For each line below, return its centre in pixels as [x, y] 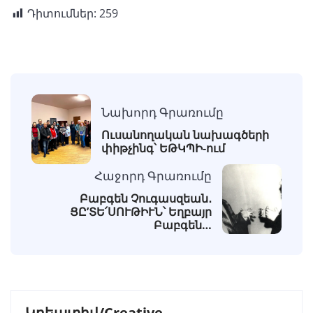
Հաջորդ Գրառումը [153, 175]
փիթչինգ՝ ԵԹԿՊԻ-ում [163, 148]
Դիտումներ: [62, 14]
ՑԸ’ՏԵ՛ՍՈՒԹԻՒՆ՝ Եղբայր [139, 211]
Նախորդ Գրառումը [162, 112]
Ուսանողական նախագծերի [185, 135]
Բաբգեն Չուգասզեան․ [146, 198]
